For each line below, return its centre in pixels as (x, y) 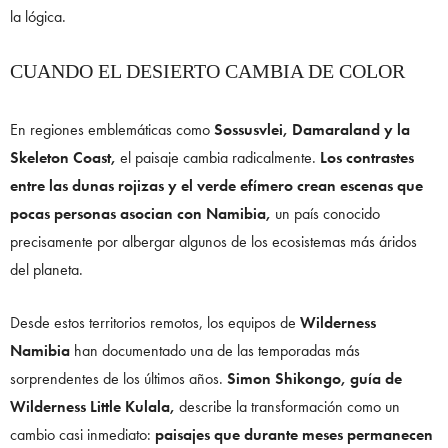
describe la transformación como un (287, 407)
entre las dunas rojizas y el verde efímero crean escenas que (216, 186)
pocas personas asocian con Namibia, (140, 214)
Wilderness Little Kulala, (92, 407)
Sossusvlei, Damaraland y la (312, 130)
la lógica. (38, 17)
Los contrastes (367, 158)
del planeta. (46, 270)
